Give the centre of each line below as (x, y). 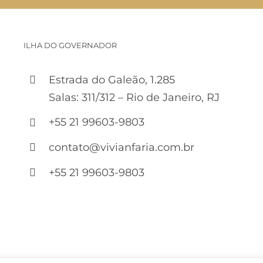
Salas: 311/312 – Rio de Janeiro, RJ (134, 97)
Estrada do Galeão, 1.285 (112, 80)
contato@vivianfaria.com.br (122, 148)
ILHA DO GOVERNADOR (70, 45)
